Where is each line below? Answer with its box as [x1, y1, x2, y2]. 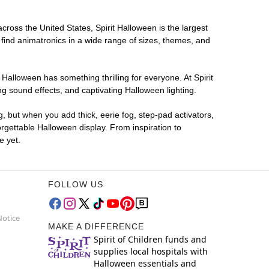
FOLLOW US [48, 180, 103, 190]
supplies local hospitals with [94, 246, 208, 258]
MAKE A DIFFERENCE [48, 222, 144, 232]
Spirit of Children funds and [94, 234, 207, 246]
